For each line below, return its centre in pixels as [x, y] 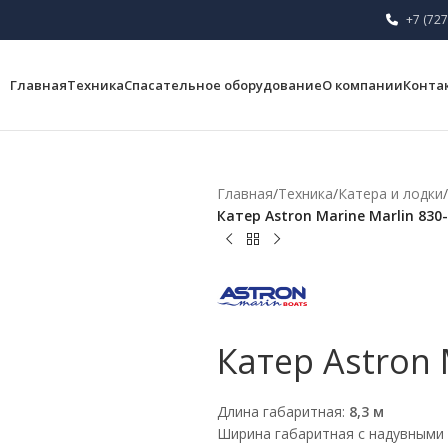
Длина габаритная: [282, 411]
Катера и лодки [390, 193]
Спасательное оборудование [222, 85]
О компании [362, 85]
